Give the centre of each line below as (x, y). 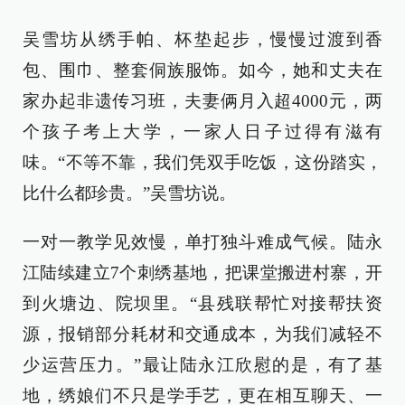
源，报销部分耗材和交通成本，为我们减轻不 (202, 334)
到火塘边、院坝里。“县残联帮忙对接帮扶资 (202, 303)
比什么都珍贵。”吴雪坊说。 (129, 193)
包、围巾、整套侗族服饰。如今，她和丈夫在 (202, 70)
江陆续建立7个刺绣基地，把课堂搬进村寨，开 (202, 272)
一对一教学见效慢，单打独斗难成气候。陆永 (202, 241)
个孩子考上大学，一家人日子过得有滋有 (202, 131)
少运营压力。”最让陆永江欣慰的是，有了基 (202, 364)
